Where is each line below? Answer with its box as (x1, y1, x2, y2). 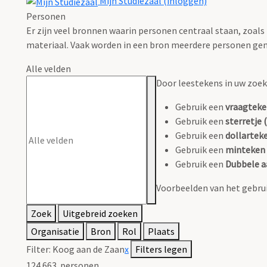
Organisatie (31, 225, 79, 238)
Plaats (148, 225, 175, 238)
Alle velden (26, 63, 71, 75)
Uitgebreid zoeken (63, 207, 138, 220)
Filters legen (135, 243, 187, 256)
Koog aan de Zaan (52, 243, 125, 256)
